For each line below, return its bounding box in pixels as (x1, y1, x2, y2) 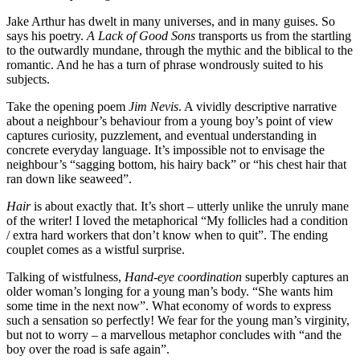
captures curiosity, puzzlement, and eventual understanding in (6, 129, 317, 143)
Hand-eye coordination (125, 270, 242, 284)
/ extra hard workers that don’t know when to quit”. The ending (6, 228, 328, 243)
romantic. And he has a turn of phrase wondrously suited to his (6, 58, 323, 72)
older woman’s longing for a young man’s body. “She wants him (6, 284, 333, 299)
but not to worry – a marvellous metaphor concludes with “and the (6, 328, 342, 342)
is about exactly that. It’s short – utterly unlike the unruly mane (31, 199, 349, 214)
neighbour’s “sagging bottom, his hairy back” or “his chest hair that (6, 157, 346, 172)
